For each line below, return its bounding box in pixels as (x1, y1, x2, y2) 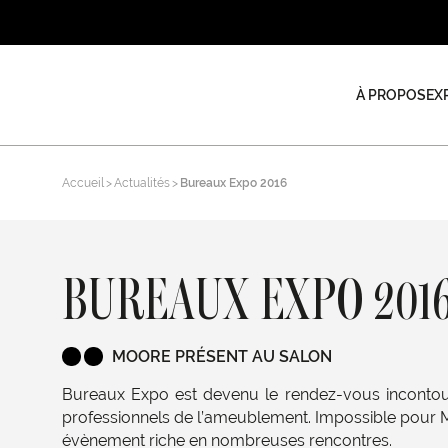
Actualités (114, 176, 170, 190)
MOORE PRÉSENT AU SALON (112, 347, 332, 366)
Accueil (62, 176, 104, 190)
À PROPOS (355, 87, 426, 103)
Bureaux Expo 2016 (180, 176, 287, 190)
